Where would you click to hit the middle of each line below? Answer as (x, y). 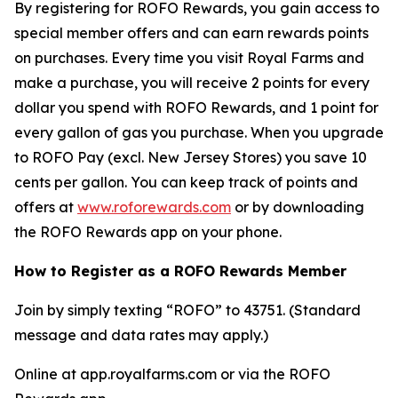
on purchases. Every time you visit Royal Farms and (189, 58)
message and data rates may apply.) (141, 335)
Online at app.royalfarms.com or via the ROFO (172, 374)
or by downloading (298, 207)
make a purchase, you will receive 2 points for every (192, 83)
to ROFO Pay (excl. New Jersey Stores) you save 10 (191, 157)
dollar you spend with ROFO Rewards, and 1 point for (196, 107)
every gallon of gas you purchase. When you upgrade (199, 132)
